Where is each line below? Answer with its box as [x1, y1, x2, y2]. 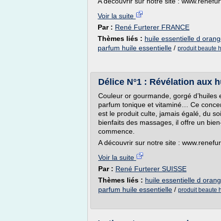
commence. [98, 127, 135, 135]
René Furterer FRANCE [115, 23, 189, 31]
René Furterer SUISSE [115, 165, 186, 173]
